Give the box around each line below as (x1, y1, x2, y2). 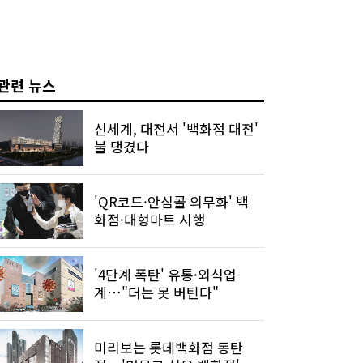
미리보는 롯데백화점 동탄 (94, 337, 243, 358)
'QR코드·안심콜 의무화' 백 (94, 191, 249, 212)
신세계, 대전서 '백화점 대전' (94, 118, 258, 139)
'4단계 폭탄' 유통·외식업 (94, 264, 237, 285)
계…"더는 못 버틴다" (94, 282, 219, 303)
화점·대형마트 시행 (94, 209, 205, 230)
